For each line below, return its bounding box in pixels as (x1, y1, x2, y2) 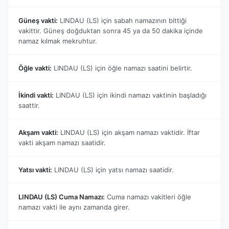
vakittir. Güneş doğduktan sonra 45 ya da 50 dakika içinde (18, 26, 203, 35)
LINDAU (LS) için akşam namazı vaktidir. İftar (58, 128, 200, 136)
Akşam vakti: (18, 128, 58, 136)
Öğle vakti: (18, 63, 52, 72)
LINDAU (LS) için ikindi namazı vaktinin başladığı (54, 90, 207, 99)
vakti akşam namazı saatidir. (18, 138, 106, 147)
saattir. (18, 101, 40, 109)
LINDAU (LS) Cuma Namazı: (18, 192, 105, 201)
